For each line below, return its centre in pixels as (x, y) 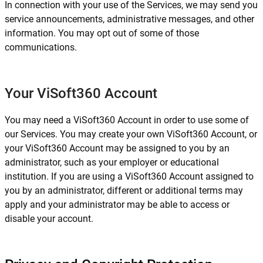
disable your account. (49, 219)
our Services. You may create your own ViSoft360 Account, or (131, 134)
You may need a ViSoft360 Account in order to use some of (127, 120)
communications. (41, 47)
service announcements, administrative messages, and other (129, 19)
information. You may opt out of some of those (102, 33)
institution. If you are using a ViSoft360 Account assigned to (129, 176)
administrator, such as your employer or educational (112, 162)
